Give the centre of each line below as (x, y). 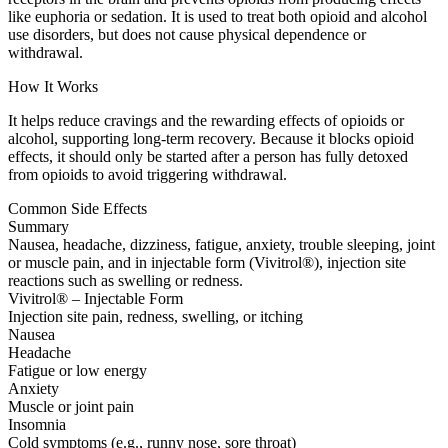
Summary (38, 227)
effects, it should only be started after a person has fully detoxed (208, 157)
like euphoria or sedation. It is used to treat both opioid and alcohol (217, 17)
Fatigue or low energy (77, 371)
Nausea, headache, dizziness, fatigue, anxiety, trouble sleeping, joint (221, 245)
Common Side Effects (77, 209)
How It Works (53, 87)
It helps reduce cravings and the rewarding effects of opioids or (206, 121)
